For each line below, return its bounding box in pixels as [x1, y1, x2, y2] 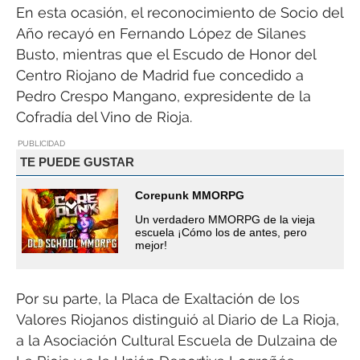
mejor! [135, 238, 167, 252]
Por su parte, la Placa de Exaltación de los [16, 289, 300, 307]
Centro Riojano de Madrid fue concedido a [16, 67, 304, 84]
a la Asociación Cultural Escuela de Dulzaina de [16, 331, 337, 349]
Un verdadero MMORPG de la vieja [135, 212, 315, 226]
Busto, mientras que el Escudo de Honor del [16, 46, 316, 63]
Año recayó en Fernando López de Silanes [16, 25, 306, 43]
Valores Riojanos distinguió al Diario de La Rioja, [16, 310, 339, 328]
